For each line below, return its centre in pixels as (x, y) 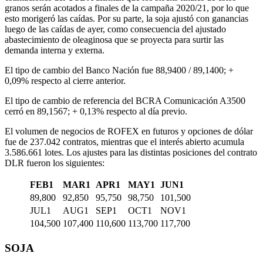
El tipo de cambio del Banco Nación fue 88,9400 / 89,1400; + (119, 70)
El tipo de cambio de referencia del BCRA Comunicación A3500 (125, 100)
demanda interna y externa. (55, 50)
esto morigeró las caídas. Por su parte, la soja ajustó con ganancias (127, 18)
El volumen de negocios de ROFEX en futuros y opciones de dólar (129, 131)
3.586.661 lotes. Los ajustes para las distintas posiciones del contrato (131, 152)
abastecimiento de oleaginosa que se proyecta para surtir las (114, 39)
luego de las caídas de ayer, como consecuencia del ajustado (115, 29)
